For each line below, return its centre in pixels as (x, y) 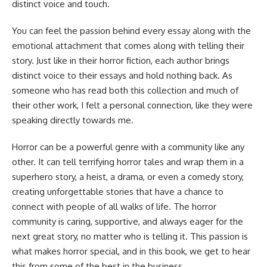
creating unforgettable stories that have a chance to (118, 191)
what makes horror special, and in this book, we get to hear (131, 251)
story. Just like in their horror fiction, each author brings (121, 60)
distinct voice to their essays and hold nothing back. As (122, 75)
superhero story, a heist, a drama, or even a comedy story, (128, 176)
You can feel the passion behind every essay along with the (131, 30)
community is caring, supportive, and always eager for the (128, 221)
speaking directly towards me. (73, 120)
